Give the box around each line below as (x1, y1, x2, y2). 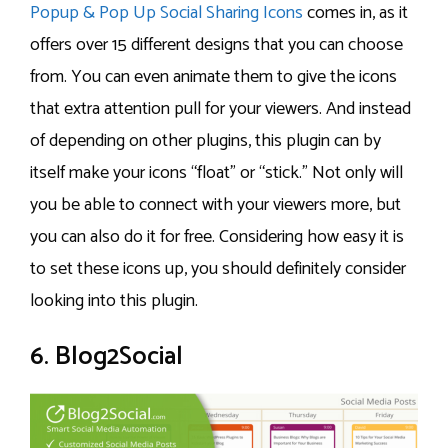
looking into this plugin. (30, 285, 198, 316)
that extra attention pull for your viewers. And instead (30, 93, 411, 124)
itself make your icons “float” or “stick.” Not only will (30, 157, 403, 188)
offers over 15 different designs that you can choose (30, 29, 403, 60)
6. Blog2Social (30, 336, 183, 379)
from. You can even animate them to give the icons (30, 61, 397, 92)
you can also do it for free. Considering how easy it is (30, 221, 404, 252)
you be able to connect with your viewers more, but (30, 189, 401, 220)
